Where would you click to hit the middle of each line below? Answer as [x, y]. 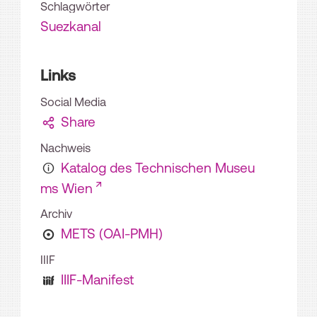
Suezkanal [71, 26]
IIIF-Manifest [97, 280]
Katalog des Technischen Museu [157, 168]
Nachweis [65, 148]
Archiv [56, 214]
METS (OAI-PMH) [111, 234]
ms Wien [67, 189]
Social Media [73, 102]
